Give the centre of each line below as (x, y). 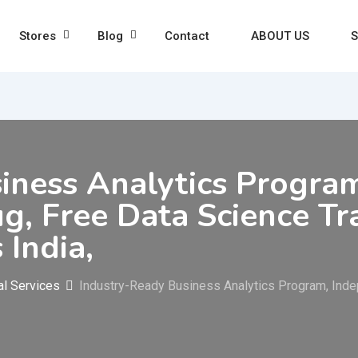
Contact (187, 36)
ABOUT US (280, 36)
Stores (37, 36)
